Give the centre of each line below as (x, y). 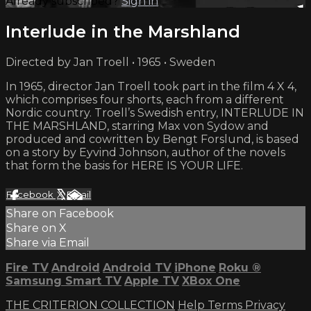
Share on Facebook (60, 213)
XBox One (211, 280)
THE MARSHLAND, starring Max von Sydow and (137, 126)
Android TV (137, 267)
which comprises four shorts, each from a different (145, 99)
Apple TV (152, 280)
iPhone (195, 267)
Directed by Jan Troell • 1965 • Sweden (110, 62)
